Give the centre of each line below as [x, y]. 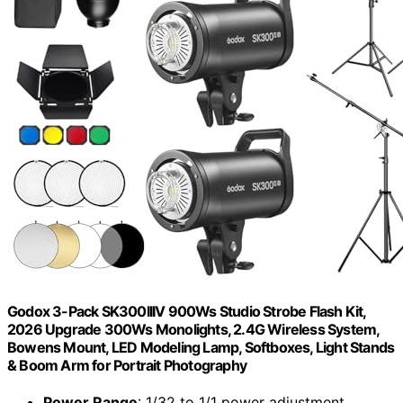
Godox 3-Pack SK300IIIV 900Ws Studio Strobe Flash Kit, [187, 311]
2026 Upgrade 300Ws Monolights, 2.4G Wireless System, [193, 329]
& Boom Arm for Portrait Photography [127, 365]
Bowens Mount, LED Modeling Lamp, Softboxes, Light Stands [201, 347]
